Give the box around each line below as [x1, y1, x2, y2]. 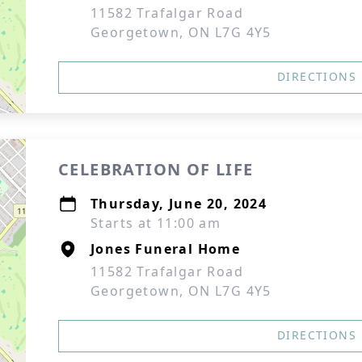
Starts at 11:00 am [90, 214, 221, 232]
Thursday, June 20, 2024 [90, 195, 267, 213]
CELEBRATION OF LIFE [58, 158, 254, 180]
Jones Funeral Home [90, 240, 241, 258]
